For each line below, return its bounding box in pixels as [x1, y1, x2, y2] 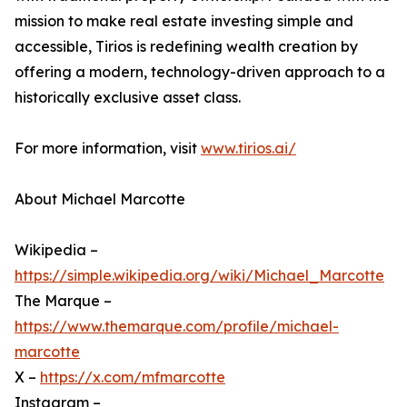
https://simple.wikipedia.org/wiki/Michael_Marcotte [15, 266, 384, 285]
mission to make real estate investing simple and [15, 12, 353, 31]
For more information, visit [15, 139, 201, 158]
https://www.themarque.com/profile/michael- [15, 317, 339, 336]
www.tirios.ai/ [201, 139, 296, 158]
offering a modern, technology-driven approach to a [15, 63, 385, 82]
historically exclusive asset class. [15, 88, 241, 107]
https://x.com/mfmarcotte [40, 368, 225, 387]
